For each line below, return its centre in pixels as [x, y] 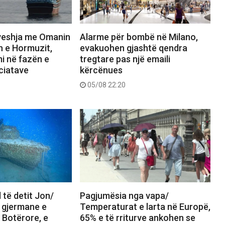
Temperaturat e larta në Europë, [145, 207]
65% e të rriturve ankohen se [137, 218]
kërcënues [101, 70]
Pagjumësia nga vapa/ [124, 196]
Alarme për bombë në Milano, [139, 37]
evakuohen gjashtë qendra [133, 48]
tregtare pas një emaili [125, 59]
